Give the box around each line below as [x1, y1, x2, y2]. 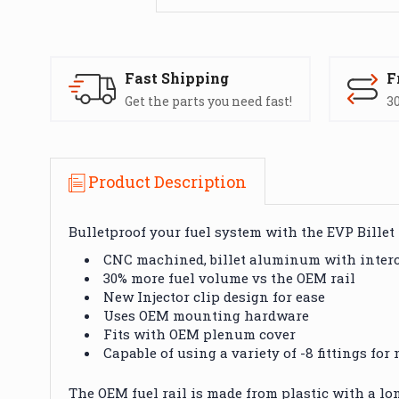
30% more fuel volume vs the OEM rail [103, 268, 356, 287]
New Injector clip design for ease [103, 287, 326, 305]
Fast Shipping [125, 68, 229, 87]
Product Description [88, 170, 247, 192]
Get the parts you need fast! [125, 92, 292, 110]
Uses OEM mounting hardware [103, 305, 310, 324]
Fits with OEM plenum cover [103, 324, 297, 343]
